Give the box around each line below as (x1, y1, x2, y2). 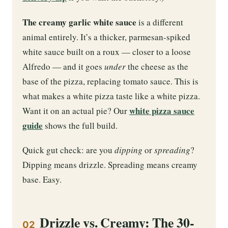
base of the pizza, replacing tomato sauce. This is (22, 75, 198, 87)
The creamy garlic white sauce (22, 15, 136, 28)
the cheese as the (126, 60, 188, 72)
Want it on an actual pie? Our (22, 104, 129, 117)
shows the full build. (43, 119, 118, 131)
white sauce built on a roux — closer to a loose (22, 45, 191, 58)
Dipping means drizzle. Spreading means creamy (22, 159, 197, 171)
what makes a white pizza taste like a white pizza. (22, 90, 200, 102)
